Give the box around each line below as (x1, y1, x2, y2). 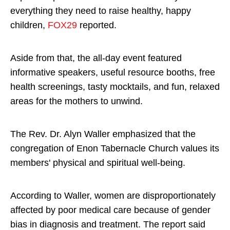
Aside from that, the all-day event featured (10, 53, 182, 64)
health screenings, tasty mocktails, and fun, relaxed (10, 82, 220, 92)
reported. (77, 20, 119, 31)
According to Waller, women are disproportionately (10, 190, 216, 201)
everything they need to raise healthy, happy (10, 6, 191, 16)
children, (10, 20, 48, 31)
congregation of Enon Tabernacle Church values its (10, 143, 219, 154)
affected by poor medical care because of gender (10, 205, 210, 216)
